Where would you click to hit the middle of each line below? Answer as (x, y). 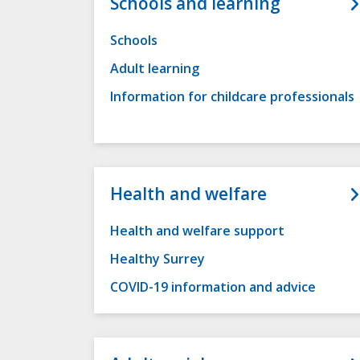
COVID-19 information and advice (213, 287)
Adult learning (155, 69)
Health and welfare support (197, 231)
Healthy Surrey (157, 259)
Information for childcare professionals (232, 97)
